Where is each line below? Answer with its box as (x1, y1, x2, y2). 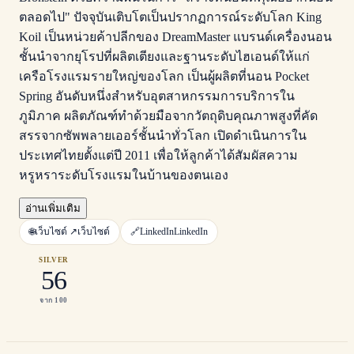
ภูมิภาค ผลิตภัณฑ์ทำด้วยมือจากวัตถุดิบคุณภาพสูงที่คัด (19, 109, 318, 122)
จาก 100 (40, 296, 68, 304)
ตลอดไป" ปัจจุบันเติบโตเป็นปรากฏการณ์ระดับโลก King (19, 10, 322, 24)
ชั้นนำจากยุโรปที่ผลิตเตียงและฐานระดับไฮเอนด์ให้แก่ (19, 50, 310, 63)
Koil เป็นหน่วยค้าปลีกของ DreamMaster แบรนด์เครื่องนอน (19, 30, 332, 43)
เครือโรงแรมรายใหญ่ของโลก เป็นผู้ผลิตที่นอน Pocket (19, 70, 309, 83)
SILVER (38, 255, 70, 264)
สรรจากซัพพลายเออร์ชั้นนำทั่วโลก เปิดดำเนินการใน (19, 129, 307, 142)
